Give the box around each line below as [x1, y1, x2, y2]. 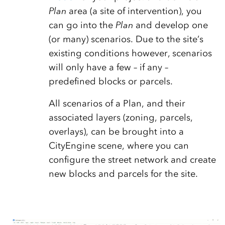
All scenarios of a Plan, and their [48, 97, 185, 109]
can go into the [48, 19, 116, 31]
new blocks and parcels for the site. [48, 168, 198, 179]
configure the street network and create [48, 154, 216, 165]
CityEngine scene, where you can [48, 140, 189, 151]
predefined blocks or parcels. [48, 75, 173, 87]
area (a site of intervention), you [66, 5, 202, 17]
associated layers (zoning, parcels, [48, 111, 193, 123]
